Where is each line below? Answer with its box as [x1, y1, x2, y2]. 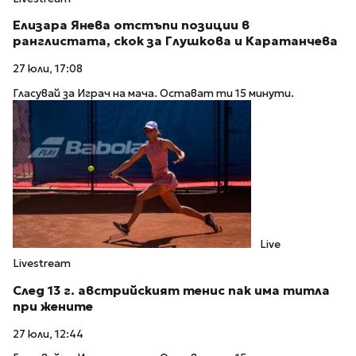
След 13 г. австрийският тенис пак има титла [13, 282, 330, 298]
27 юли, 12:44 [13, 327, 83, 341]
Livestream [13, 256, 71, 270]
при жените [13, 298, 93, 314]
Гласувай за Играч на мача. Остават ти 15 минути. [13, 86, 294, 100]
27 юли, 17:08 [13, 62, 83, 76]
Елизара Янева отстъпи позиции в [13, 17, 250, 33]
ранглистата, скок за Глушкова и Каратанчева [13, 33, 338, 49]
